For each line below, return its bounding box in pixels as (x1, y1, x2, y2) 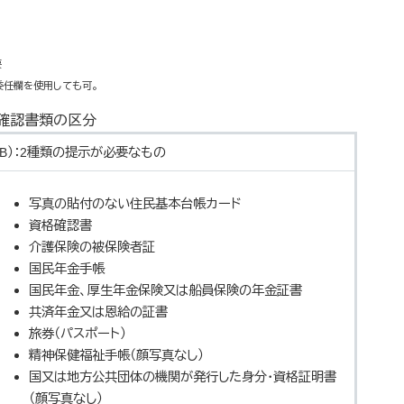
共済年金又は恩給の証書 (29, 305, 168, 319)
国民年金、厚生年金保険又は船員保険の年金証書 (29, 283, 302, 298)
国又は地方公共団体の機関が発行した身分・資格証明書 (29, 370, 336, 384)
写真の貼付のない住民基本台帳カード (29, 197, 242, 211)
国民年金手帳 (29, 262, 105, 276)
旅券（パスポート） (29, 326, 126, 341)
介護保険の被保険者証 (29, 240, 155, 254)
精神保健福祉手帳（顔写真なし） (29, 348, 204, 363)
